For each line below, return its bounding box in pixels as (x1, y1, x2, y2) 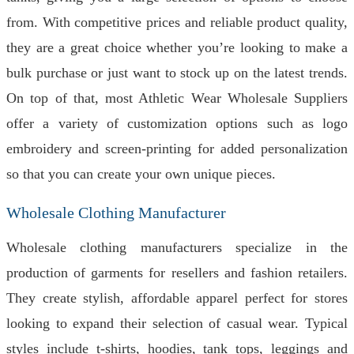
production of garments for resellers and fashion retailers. (6, 265, 348, 281)
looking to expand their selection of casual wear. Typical (6, 315, 348, 331)
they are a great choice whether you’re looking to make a (6, 40, 348, 55)
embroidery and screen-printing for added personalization (6, 141, 348, 156)
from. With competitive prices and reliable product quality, (6, 14, 348, 30)
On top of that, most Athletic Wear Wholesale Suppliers (6, 90, 348, 106)
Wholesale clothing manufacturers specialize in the (6, 239, 348, 255)
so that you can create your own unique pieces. (6, 166, 276, 182)
